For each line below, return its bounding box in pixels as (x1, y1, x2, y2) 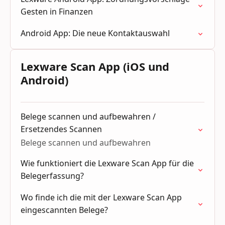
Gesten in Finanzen (21, 6, 93, 17)
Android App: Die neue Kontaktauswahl (21, 28, 170, 39)
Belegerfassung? (21, 170, 84, 181)
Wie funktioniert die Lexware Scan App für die (21, 158, 194, 169)
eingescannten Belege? (21, 204, 108, 215)
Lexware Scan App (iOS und (21, 59, 169, 74)
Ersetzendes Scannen (21, 124, 102, 135)
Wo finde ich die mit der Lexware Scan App (21, 192, 182, 203)
